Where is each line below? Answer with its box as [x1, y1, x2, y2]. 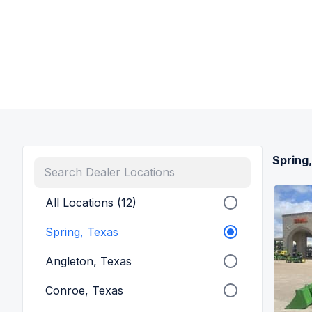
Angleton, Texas [45, 254, 132, 269]
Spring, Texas [45, 225, 118, 240]
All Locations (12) [45, 196, 136, 210]
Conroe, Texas [45, 283, 123, 298]
